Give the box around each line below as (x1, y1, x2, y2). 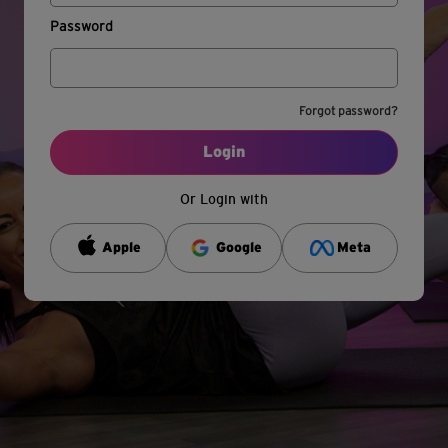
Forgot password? (299, 105, 399, 118)
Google (216, 240, 263, 255)
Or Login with (180, 190, 268, 207)
